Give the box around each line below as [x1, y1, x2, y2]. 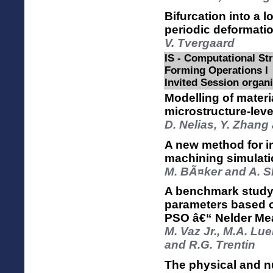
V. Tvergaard [165, 36, 235, 49]
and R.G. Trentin [165, 238, 255, 252]
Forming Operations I [165, 65, 268, 76]
